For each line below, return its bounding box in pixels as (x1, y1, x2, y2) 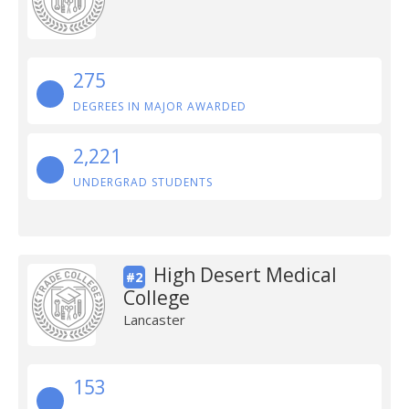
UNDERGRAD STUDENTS (73, 174, 213, 190)
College (122, 285, 190, 310)
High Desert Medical (152, 262, 337, 288)
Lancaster (122, 310, 185, 329)
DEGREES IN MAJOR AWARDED (73, 99, 246, 114)
